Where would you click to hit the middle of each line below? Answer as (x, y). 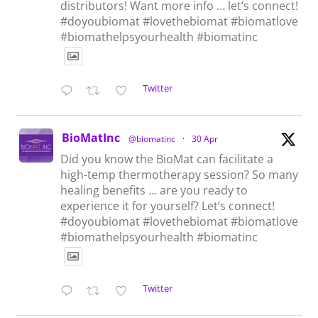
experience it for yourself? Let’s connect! (168, 205)
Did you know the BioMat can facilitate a (167, 159)
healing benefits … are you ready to (154, 190)
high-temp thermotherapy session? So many (180, 174)
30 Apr (205, 138)
